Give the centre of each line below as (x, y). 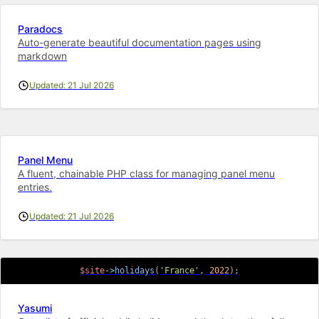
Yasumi (35, 308)
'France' (179, 270)
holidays (135, 270)
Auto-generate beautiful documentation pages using (140, 42)
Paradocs (40, 28)
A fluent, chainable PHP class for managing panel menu (146, 173)
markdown (42, 56)
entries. (35, 187)
